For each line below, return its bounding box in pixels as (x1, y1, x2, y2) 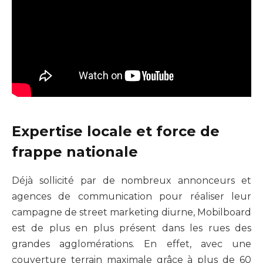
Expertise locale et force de (12, 122, 220, 140)
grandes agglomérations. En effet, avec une (12, 238, 251, 249)
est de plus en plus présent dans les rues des (12, 222, 251, 234)
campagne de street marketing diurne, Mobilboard (12, 206, 251, 218)
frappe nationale (12, 143, 138, 160)
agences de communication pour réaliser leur (12, 190, 251, 202)
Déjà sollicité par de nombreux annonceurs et (12, 174, 251, 186)
